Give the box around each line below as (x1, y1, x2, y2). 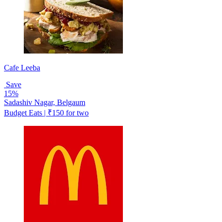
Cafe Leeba (4, 63, 40, 72)
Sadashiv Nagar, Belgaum (4, 98, 85, 107)
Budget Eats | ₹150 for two (4, 108, 89, 117)
